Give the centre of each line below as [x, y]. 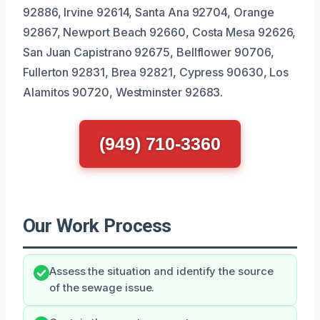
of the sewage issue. [102, 287]
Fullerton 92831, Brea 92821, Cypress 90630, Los [156, 72]
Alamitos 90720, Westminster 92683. [123, 92]
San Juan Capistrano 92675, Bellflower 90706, [149, 52]
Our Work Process [97, 225]
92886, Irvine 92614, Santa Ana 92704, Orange [149, 12]
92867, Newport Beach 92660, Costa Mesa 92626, [160, 32]
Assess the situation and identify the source [161, 271]
